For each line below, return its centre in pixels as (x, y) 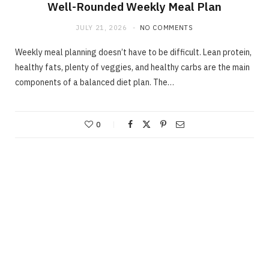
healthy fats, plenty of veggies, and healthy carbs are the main (132, 67)
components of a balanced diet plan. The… (95, 82)
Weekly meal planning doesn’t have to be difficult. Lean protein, (133, 52)
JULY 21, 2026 (101, 27)
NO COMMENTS (166, 27)
